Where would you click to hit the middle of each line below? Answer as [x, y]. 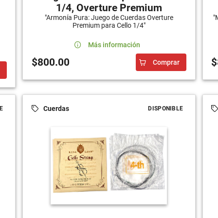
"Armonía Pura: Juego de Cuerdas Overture [109, 17]
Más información [114, 45]
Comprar [166, 62]
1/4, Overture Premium [109, 8]
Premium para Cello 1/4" [109, 25]
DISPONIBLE [166, 108]
